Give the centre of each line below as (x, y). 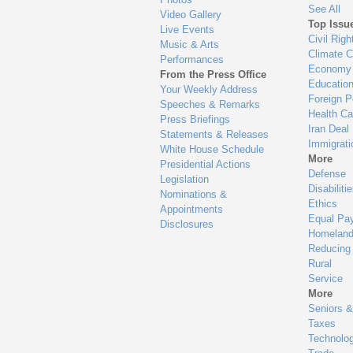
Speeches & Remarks (210, 105)
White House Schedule (212, 150)
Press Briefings (195, 120)
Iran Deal (328, 129)
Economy (329, 69)
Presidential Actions (206, 165)
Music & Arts (190, 45)
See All (324, 9)
